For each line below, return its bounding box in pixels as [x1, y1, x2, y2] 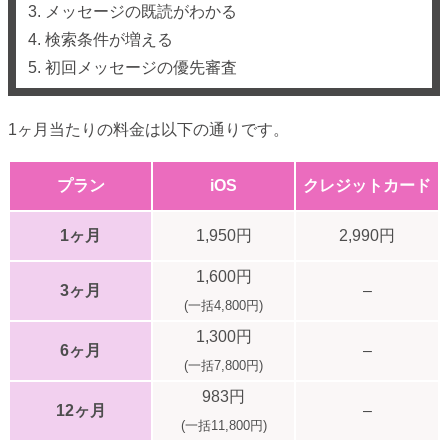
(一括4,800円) [184, 298, 263, 314]
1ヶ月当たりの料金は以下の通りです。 [8, 121, 289, 139]
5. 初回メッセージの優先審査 [28, 59, 237, 77]
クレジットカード [303, 177, 431, 195]
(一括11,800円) [180, 418, 267, 434]
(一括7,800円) [184, 358, 263, 374]
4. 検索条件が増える [28, 31, 173, 49]
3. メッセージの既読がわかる [28, 3, 237, 21]
